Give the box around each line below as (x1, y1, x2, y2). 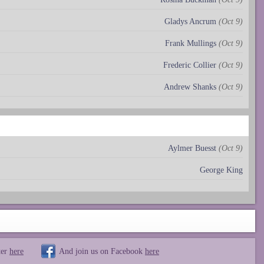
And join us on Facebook (59, 246, 145, 256)
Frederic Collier (163, 60, 216, 70)
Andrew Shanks (164, 82, 216, 91)
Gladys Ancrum (164, 16, 216, 26)
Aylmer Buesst (168, 143, 216, 153)
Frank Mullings (165, 38, 216, 48)
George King (200, 165, 243, 174)
